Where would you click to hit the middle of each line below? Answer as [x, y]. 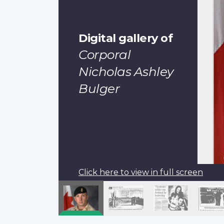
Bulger [99, 89]
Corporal [104, 55]
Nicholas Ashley [126, 72]
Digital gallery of [125, 38]
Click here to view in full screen [141, 172]
